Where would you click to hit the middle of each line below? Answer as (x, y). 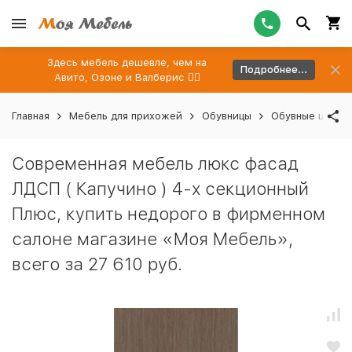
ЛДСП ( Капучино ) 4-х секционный (160, 189)
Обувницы (227, 116)
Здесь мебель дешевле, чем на (127, 62)
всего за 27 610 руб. (97, 264)
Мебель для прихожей (126, 116)
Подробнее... (274, 70)
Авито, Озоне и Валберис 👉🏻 (127, 77)
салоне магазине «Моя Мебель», (152, 239)
